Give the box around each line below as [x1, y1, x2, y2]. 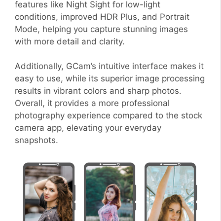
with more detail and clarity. [15, 36, 125, 46]
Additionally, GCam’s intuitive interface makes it [15, 61, 204, 72]
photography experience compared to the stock [15, 110, 202, 121]
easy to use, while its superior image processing [15, 74, 205, 84]
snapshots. [15, 135, 58, 146]
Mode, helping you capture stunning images [15, 24, 188, 34]
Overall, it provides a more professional [15, 98, 170, 109]
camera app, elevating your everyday [15, 123, 161, 133]
